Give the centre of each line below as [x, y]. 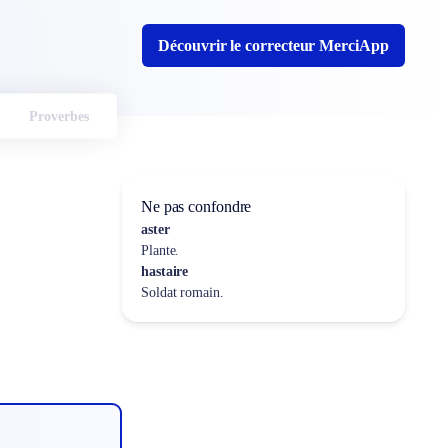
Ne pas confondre [196, 206]
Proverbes [58, 116]
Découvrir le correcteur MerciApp [273, 45]
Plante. [160, 250]
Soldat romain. [182, 292]
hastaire [164, 271]
